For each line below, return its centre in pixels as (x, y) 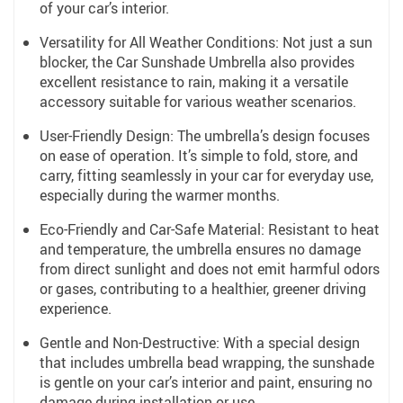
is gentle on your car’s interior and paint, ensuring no (206, 382)
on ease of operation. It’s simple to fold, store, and (199, 156)
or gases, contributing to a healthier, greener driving (203, 289)
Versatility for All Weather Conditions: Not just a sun (206, 42)
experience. (76, 309)
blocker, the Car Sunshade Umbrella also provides (197, 62)
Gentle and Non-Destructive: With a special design (200, 343)
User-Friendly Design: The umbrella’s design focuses (205, 136)
